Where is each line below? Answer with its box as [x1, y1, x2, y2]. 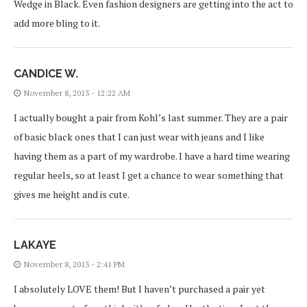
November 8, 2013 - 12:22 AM [24, 87, 130, 98]
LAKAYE [14, 238, 56, 251]
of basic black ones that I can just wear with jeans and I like [14, 130, 265, 143]
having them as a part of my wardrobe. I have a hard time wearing [14, 149, 290, 162]
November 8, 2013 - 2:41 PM [24, 258, 125, 269]
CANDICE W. [14, 66, 78, 80]
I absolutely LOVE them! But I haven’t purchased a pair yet [14, 282, 265, 295]
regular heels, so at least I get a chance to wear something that [14, 168, 284, 182]
